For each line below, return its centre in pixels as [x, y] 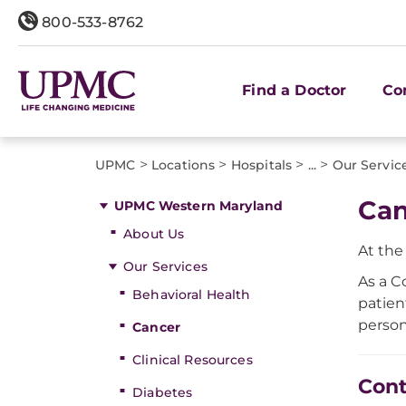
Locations [184, 165]
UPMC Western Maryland [199, 206]
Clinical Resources [193, 360]
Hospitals [261, 165]
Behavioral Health [192, 295]
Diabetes [163, 392]
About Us [154, 234]
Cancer [156, 327]
